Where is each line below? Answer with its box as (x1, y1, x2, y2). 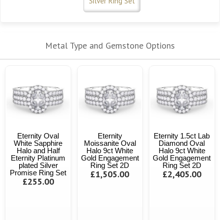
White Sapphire (14, 138, 63, 147)
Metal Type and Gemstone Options (45, 40, 175, 52)
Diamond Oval (159, 138, 205, 147)
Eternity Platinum (11, 153, 66, 162)
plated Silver (18, 161, 58, 169)
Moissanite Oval (83, 138, 136, 147)
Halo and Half (16, 146, 60, 155)
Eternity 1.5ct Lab (154, 131, 210, 140)
